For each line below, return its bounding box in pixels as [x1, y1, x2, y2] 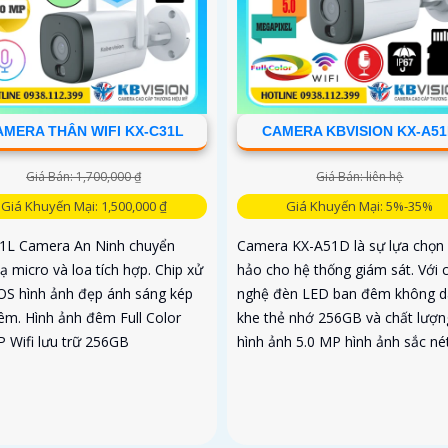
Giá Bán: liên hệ [316, 167, 404, 185]
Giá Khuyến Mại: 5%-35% [286, 196, 434, 215]
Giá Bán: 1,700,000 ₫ [26, 167, 142, 185]
